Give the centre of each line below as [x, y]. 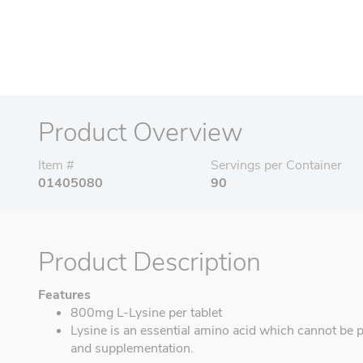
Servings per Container [277, 166]
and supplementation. [132, 349]
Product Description [149, 263]
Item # [56, 166]
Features [64, 295]
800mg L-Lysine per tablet [146, 313]
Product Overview [141, 133]
